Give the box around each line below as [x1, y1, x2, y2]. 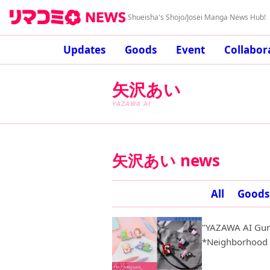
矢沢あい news [112, 149, 220, 171]
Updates [63, 43, 105, 57]
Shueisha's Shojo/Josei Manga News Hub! [128, 12, 266, 22]
